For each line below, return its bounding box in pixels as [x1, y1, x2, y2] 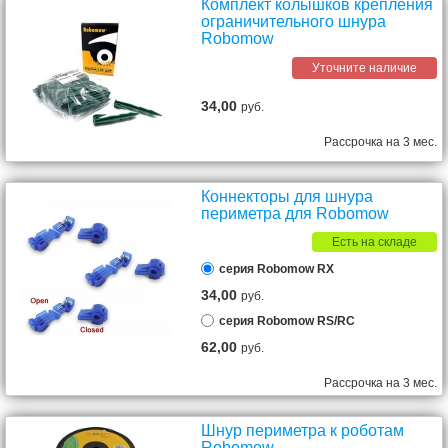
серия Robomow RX [219, 262, 335, 276]
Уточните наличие [312, 61, 417, 75]
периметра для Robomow [201, 205, 390, 222]
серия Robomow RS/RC [219, 314, 356, 328]
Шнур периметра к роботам [201, 422, 405, 439]
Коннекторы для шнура [201, 188, 374, 205]
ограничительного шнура [201, 13, 387, 30]
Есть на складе [332, 235, 417, 249]
